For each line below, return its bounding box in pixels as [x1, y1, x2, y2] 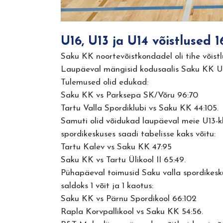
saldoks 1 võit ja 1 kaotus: [61, 182, 153, 191]
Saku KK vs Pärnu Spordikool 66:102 [61, 195, 197, 204]
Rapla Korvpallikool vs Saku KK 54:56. [61, 208, 203, 217]
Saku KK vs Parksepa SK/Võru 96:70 [61, 91, 198, 100]
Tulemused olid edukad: [61, 78, 148, 87]
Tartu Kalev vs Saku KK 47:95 [61, 143, 172, 152]
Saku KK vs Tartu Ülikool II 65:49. [61, 156, 186, 165]
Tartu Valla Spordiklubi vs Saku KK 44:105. [61, 104, 219, 113]
